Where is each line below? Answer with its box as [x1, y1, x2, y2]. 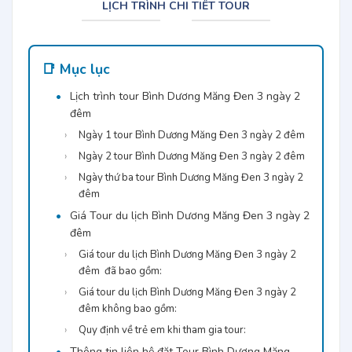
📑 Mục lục [41, 59, 110, 79]
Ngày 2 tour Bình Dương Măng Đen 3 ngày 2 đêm [79, 148, 306, 163]
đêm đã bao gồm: [79, 263, 163, 278]
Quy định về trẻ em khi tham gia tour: [79, 322, 247, 337]
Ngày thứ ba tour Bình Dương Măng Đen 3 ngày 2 [79, 170, 304, 185]
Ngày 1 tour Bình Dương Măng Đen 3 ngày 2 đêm [79, 127, 306, 142]
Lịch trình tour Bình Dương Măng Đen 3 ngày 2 [69, 88, 300, 104]
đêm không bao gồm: [79, 301, 178, 316]
